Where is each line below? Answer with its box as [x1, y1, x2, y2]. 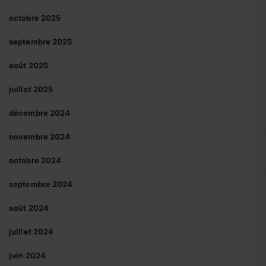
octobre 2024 [9, 156, 62, 165]
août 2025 [9, 61, 48, 70]
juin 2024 [9, 251, 46, 260]
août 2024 [9, 203, 49, 213]
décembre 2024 [9, 108, 71, 118]
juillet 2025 [9, 84, 53, 94]
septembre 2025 [9, 37, 72, 46]
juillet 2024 [9, 227, 54, 236]
